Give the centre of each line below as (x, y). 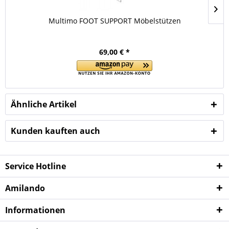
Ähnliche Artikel (44, 104)
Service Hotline (36, 166)
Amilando (25, 188)
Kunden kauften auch (55, 131)
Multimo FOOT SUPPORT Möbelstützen (114, 21)
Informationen (35, 210)
